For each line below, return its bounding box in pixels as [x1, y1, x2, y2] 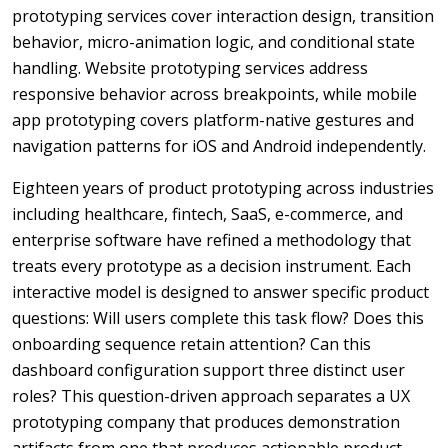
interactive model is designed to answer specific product [12, 281, 429, 303]
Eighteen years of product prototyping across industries [12, 177, 434, 199]
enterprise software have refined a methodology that [12, 229, 411, 251]
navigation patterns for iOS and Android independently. [12, 135, 426, 157]
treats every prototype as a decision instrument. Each [12, 255, 411, 277]
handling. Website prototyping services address [12, 57, 368, 79]
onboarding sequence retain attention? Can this [12, 333, 371, 355]
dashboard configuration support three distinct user [12, 359, 405, 381]
